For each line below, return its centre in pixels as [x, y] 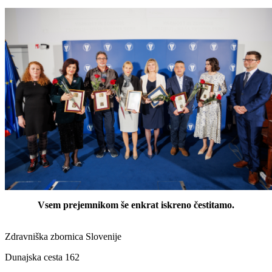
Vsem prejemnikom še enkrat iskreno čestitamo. [136, 205]
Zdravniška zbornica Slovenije [63, 237]
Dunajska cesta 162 [42, 257]
